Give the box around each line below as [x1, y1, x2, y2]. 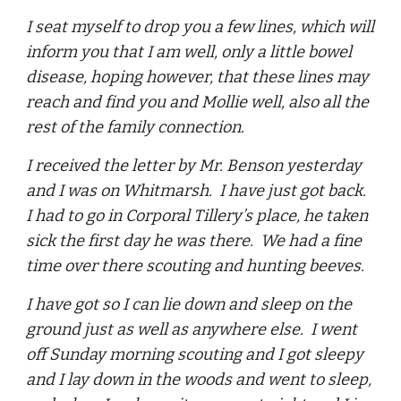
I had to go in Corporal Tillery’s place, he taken [26, 206, 369, 226]
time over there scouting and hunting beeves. [26, 256, 365, 276]
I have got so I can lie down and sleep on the [26, 294, 353, 314]
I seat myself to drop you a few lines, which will [26, 17, 375, 37]
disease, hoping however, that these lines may [26, 67, 370, 87]
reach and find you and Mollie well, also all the [26, 92, 370, 112]
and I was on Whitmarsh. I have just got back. [26, 181, 371, 200]
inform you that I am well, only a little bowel [26, 42, 353, 62]
